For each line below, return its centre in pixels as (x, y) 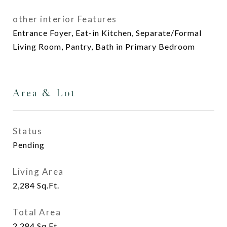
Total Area (37, 212)
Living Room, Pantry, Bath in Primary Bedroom (104, 46)
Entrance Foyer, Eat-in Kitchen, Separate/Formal (107, 33)
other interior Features (65, 19)
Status (27, 131)
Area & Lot (44, 93)
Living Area (38, 172)
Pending (29, 145)
